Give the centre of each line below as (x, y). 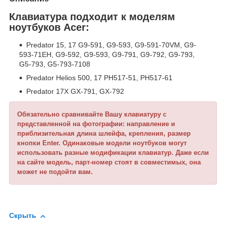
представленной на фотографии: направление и (96, 124)
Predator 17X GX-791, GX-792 (75, 92)
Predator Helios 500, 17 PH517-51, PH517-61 (99, 78)
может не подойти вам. (55, 172)
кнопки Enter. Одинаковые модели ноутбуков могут (102, 143)
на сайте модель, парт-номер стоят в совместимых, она (109, 162)
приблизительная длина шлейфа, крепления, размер (104, 134)
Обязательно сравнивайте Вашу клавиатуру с (92, 115)
